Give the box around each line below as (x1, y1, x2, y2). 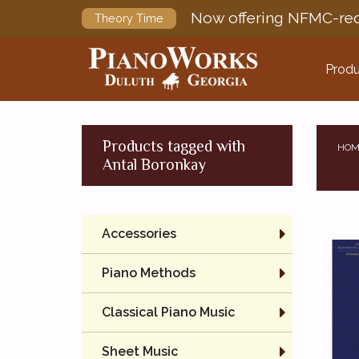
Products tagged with (103, 137, 245, 155)
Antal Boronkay (103, 155, 206, 173)
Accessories (102, 226, 176, 241)
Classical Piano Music (102, 305, 235, 320)
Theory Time (95, 11, 163, 25)
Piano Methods (102, 265, 196, 280)
